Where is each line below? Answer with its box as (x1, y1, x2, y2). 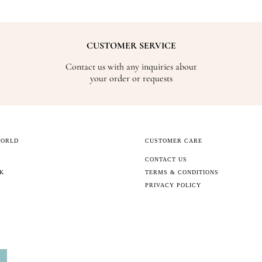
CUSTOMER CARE (145, 137, 203, 144)
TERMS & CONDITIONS (145, 169, 219, 176)
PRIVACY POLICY (145, 182, 202, 189)
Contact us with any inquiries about (65, 61, 196, 73)
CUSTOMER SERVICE (86, 40, 176, 52)
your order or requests (89, 73, 173, 85)
